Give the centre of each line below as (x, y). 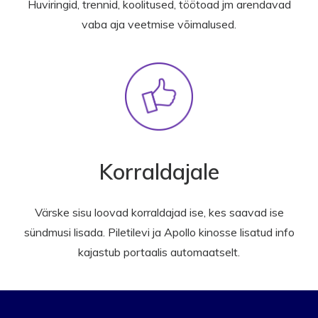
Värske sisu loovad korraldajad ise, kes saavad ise (159, 212)
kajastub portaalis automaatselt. (159, 252)
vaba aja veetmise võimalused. (159, 24)
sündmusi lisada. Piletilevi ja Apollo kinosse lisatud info (159, 232)
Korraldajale (159, 171)
